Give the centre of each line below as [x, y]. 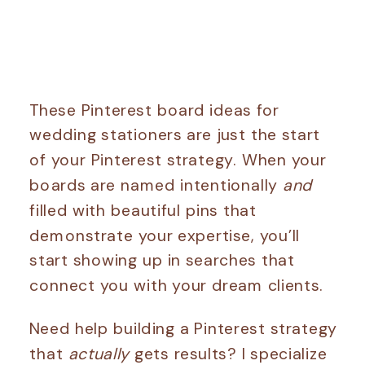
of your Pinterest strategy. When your [178, 160]
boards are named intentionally [156, 185]
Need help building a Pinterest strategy [183, 328]
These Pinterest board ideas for [154, 109]
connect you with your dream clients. [177, 285]
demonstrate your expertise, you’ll [165, 235]
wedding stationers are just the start [175, 134]
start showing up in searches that [162, 260]
